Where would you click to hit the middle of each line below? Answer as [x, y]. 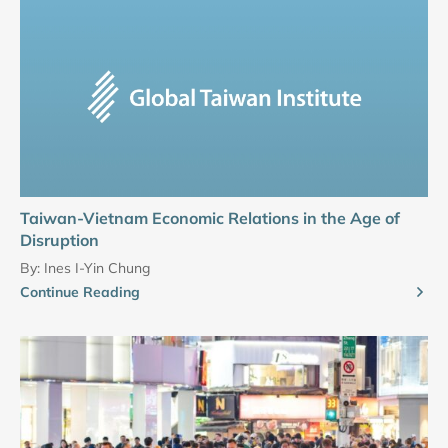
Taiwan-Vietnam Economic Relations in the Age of [210, 217]
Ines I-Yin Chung [97, 267]
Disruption [59, 239]
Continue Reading [80, 291]
